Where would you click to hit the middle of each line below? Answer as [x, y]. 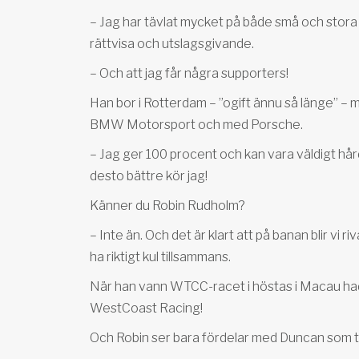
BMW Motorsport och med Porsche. [196, 125]
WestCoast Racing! [146, 308]
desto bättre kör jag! [149, 176]
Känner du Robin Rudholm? [167, 206]
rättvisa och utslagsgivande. [172, 44]
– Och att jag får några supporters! [189, 73]
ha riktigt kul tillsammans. [160, 257]
